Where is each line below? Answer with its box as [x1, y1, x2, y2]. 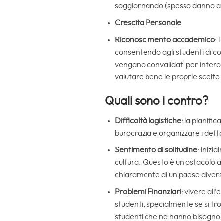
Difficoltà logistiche [114, 116, 181, 125]
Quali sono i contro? [105, 95, 208, 107]
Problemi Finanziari [114, 187, 181, 196]
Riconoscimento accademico [114, 36, 215, 44]
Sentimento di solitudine [114, 146, 197, 154]
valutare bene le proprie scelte [114, 73, 220, 81]
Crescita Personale [114, 19, 181, 27]
